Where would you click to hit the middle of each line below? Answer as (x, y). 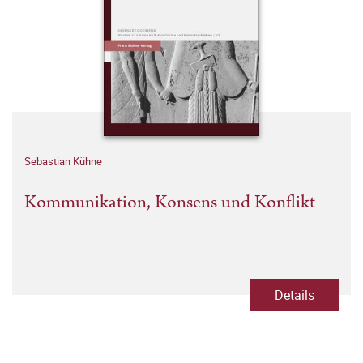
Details (295, 295)
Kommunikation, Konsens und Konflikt (170, 203)
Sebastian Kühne (63, 162)
